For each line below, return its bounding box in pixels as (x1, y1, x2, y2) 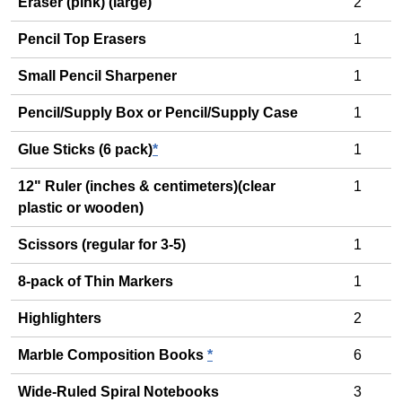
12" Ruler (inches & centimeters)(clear (18, 179, 275, 194)
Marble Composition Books (18, 347, 207, 363)
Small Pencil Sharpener (18, 68, 177, 83)
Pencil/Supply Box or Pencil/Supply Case (18, 105, 298, 120)
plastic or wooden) (18, 200, 144, 215)
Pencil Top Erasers (18, 31, 146, 47)
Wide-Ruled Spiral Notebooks (18, 384, 219, 399)
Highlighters (18, 310, 101, 326)
